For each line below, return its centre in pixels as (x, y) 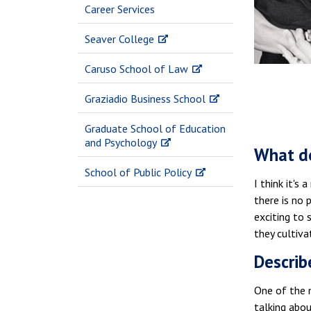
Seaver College (119, 39)
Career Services (120, 9)
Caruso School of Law (136, 69)
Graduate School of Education (155, 128)
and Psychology (121, 142)
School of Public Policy (138, 172)
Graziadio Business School (145, 99)
